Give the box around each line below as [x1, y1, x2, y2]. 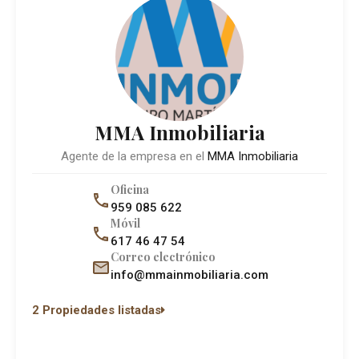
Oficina [110, 182, 149, 197]
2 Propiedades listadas [32, 303, 161, 317]
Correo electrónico [110, 249, 216, 264]
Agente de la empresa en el [61, 149, 204, 163]
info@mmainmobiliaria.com [110, 268, 268, 282]
